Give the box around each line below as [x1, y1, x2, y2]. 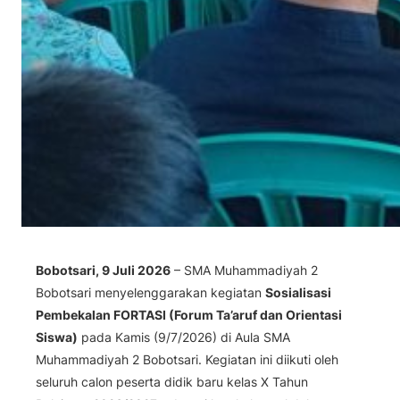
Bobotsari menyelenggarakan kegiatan [36, 284, 265, 300]
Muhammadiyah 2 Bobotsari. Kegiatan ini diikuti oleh [36, 351, 338, 367]
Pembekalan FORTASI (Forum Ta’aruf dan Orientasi [36, 306, 342, 322]
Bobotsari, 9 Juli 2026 [36, 262, 171, 278]
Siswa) [36, 329, 78, 345]
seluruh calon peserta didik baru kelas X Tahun [36, 373, 308, 389]
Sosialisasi [265, 284, 331, 300]
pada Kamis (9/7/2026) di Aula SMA [78, 329, 290, 345]
